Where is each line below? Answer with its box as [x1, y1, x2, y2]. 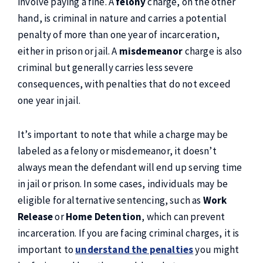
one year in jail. [18, 94, 80, 107]
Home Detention [65, 210, 142, 223]
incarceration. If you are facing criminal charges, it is [18, 227, 240, 240]
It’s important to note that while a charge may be [18, 128, 228, 141]
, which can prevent [141, 210, 225, 223]
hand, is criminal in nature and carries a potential [18, 12, 227, 25]
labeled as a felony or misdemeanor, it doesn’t [18, 144, 217, 157]
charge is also [183, 45, 242, 58]
